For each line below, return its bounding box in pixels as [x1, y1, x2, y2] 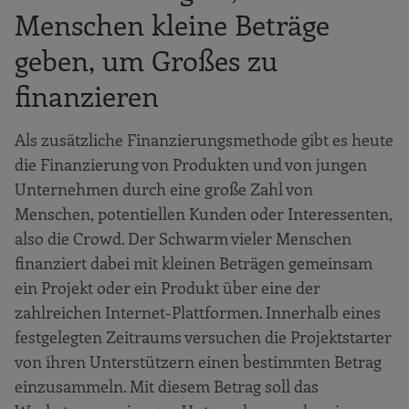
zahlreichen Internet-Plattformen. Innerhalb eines [15, 300, 381, 323]
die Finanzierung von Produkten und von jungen [15, 152, 367, 175]
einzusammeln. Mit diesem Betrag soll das [15, 374, 319, 397]
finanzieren [15, 76, 159, 115]
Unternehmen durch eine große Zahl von [15, 177, 313, 200]
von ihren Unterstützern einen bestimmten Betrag [15, 350, 382, 372]
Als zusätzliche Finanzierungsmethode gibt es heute [15, 128, 393, 151]
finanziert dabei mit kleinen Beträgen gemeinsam [15, 251, 372, 274]
